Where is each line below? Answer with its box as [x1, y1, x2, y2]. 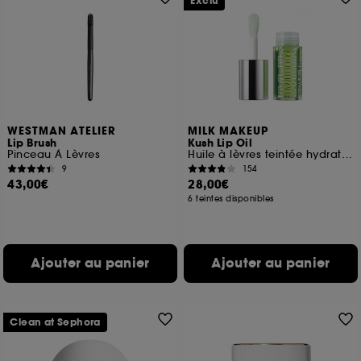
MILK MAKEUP [188, 124, 269, 139]
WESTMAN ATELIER [7, 124, 117, 139]
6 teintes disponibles [188, 193, 274, 204]
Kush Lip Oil [188, 136, 253, 151]
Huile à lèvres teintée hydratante [341, 147, 352, 161]
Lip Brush [7, 136, 57, 151]
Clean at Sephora [10, 316, 101, 329]
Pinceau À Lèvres [7, 147, 101, 161]
